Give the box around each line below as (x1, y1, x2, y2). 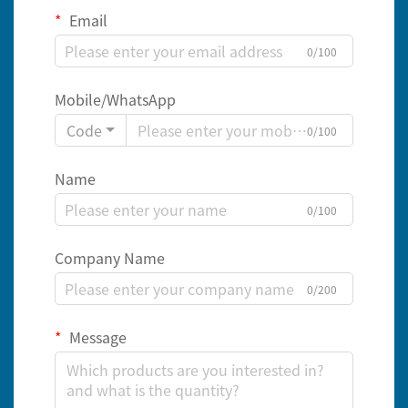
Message (66, 326, 127, 349)
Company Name (55, 247, 165, 270)
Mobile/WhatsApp (55, 88, 176, 111)
